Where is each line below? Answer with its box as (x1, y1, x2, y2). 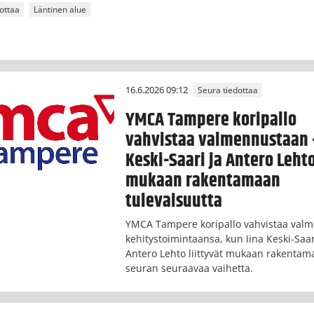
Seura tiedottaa (198, 83, 259, 96)
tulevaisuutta (125, 186, 223, 216)
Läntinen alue (34, 3, 87, 15)
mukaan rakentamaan (125, 165, 281, 196)
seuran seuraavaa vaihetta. (125, 261, 254, 275)
